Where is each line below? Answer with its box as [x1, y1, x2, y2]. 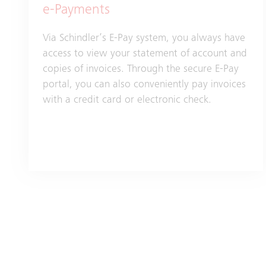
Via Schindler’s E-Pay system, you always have [43, 33, 245, 45]
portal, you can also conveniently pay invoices [43, 80, 246, 91]
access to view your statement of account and [43, 49, 247, 60]
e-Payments [43, 4, 110, 18]
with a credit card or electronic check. [43, 95, 211, 106]
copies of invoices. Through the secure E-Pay [43, 64, 239, 75]
